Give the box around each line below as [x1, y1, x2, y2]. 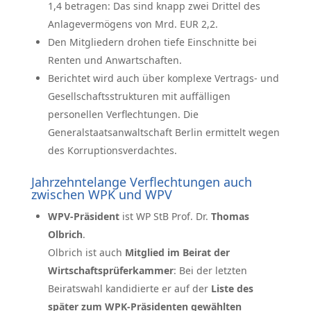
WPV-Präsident [47, 210, 119, 223]
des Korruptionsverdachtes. [47, 144, 177, 157]
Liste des [210, 282, 253, 295]
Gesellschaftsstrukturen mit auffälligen [47, 90, 230, 103]
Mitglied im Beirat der [124, 246, 230, 259]
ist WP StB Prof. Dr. [119, 210, 211, 223]
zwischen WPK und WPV [31, 186, 172, 203]
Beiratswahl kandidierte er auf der [47, 282, 211, 295]
